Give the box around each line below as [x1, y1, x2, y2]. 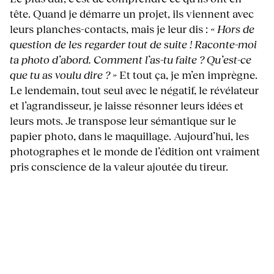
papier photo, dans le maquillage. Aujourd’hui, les [10, 129, 249, 143]
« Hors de [210, 22, 254, 36]
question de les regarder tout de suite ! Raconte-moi [10, 37, 257, 51]
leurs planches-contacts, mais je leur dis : [10, 22, 210, 36]
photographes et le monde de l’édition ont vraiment [10, 144, 260, 158]
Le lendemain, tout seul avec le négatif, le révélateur [10, 83, 259, 97]
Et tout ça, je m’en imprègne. [119, 68, 257, 82]
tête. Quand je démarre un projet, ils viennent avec [10, 7, 254, 21]
